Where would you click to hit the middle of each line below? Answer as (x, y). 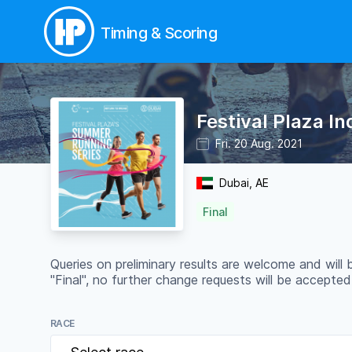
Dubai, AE (244, 183)
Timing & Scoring (159, 33)
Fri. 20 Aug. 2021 (259, 143)
